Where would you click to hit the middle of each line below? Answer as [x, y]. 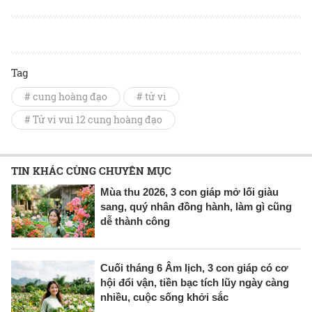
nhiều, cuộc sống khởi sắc [164, 297]
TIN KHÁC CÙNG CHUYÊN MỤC [91, 170]
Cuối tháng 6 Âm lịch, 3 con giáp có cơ [194, 267]
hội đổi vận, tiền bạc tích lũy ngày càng [195, 282]
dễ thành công [135, 221]
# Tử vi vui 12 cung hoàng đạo [93, 119]
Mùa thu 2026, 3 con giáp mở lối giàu [189, 192]
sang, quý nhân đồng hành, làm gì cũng [196, 206]
